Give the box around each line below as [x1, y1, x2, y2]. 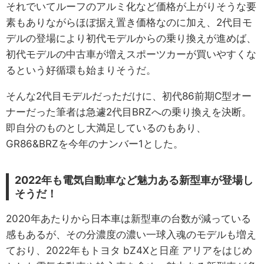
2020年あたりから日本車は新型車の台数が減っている [6, 212, 251, 225]
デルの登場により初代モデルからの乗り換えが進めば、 [6, 32, 256, 44]
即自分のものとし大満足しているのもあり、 [6, 121, 206, 134]
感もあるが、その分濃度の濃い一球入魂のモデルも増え [6, 228, 256, 240]
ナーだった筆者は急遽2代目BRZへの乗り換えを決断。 [6, 105, 252, 118]
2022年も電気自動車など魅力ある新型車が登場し [15, 173, 253, 186]
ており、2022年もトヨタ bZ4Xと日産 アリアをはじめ [6, 244, 252, 256]
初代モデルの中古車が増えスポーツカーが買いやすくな [6, 48, 256, 60]
